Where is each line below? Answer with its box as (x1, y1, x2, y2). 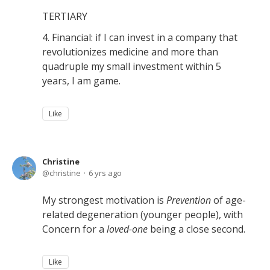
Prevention (166, 193, 211, 207)
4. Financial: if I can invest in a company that (42, 30, 237, 44)
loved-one (107, 222, 150, 236)
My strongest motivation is (42, 193, 166, 207)
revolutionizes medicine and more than (42, 45, 218, 58)
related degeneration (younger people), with (42, 207, 243, 221)
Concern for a (42, 222, 107, 236)
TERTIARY (42, 9, 87, 23)
